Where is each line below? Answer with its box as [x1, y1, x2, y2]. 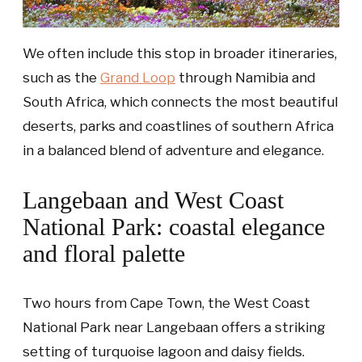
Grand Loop [100, 69, 175, 86]
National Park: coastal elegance [23, 213, 325, 241]
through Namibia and [175, 69, 315, 86]
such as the [23, 69, 100, 86]
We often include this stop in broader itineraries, [23, 45, 337, 62]
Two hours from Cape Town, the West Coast [23, 295, 310, 312]
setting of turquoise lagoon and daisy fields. [23, 343, 305, 360]
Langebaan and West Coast [23, 187, 284, 214]
